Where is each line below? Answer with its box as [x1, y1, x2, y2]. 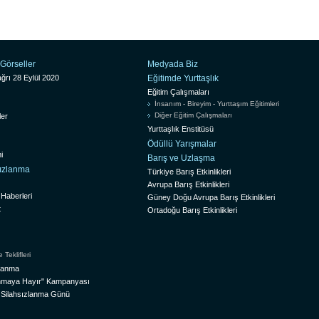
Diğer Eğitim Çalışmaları [155, 110, 232, 119]
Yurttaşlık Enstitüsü [147, 124, 214, 133]
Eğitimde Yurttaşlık [147, 73, 219, 83]
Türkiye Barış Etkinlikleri [147, 167, 231, 176]
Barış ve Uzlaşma [147, 152, 215, 163]
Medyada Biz [147, 58, 198, 69]
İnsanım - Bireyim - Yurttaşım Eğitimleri [155, 99, 279, 108]
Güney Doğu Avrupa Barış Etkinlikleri [147, 192, 275, 202]
